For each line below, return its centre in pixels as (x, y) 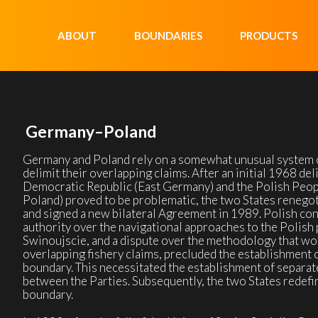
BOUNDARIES (168, 35)
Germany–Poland (91, 131)
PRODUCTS (269, 35)
